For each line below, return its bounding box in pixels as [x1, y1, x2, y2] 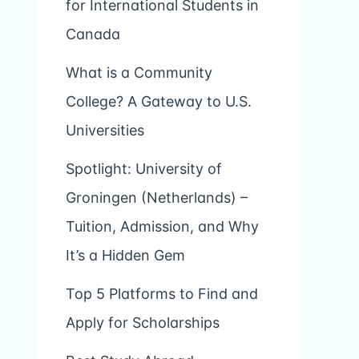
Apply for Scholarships [66, 314, 220, 332]
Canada [66, 26, 120, 43]
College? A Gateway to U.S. [66, 93, 252, 111]
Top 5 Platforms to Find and [66, 285, 258, 303]
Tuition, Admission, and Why [66, 218, 259, 236]
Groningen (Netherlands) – [66, 189, 248, 207]
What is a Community [66, 64, 212, 82]
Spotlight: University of [66, 160, 222, 178]
